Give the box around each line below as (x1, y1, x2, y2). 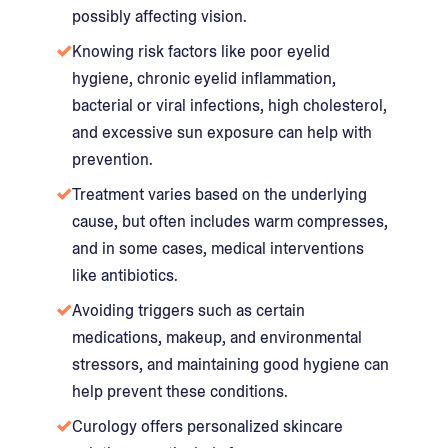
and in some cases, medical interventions (72, 237, 364, 259)
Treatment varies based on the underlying (72, 183, 367, 205)
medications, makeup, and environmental (72, 326, 362, 348)
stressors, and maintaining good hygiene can (72, 353, 389, 375)
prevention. (72, 148, 153, 170)
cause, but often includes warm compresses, (72, 210, 388, 232)
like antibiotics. (72, 264, 178, 286)
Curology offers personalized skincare (72, 415, 343, 437)
